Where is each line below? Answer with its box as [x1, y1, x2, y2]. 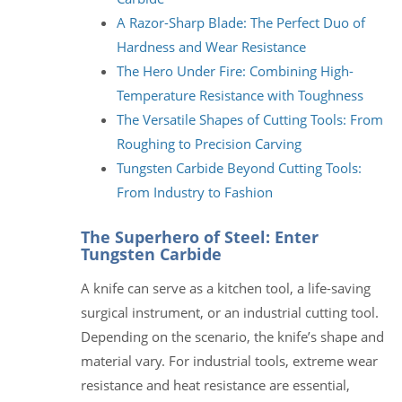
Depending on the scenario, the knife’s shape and [81, 327, 384, 345]
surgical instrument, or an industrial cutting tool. [81, 302, 379, 321]
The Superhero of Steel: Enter [81, 225, 319, 248]
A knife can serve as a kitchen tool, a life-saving [81, 278, 371, 297]
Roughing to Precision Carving [117, 134, 301, 153]
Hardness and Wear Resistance [117, 37, 306, 56]
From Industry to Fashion [117, 182, 273, 201]
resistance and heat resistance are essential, [81, 375, 350, 394]
